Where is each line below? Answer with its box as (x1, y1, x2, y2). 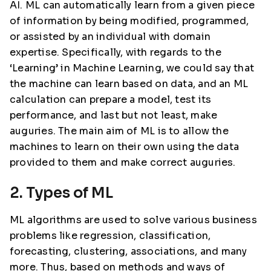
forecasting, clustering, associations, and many (10, 245, 247, 258)
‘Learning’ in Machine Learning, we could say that (10, 62, 255, 74)
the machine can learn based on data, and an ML (10, 77, 249, 90)
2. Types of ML (10, 184, 113, 202)
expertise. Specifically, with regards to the (10, 46, 221, 59)
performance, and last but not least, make (10, 109, 218, 122)
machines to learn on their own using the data (10, 140, 240, 153)
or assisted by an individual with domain (10, 30, 211, 43)
